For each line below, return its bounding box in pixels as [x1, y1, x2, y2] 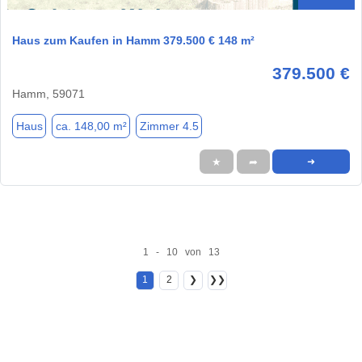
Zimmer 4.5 [139, 119, 199, 133]
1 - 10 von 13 [142, 246, 220, 258]
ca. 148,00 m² [55, 119, 127, 133]
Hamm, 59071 [12, 87, 85, 101]
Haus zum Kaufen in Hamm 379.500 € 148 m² [12, 34, 255, 48]
